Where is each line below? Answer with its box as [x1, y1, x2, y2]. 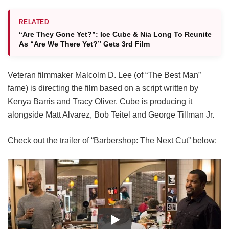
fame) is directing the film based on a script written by [8, 84, 198, 93]
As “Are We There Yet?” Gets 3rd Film [19, 40, 150, 49]
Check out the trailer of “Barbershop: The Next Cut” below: [8, 136, 217, 145]
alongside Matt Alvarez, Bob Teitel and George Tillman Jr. [8, 110, 214, 120]
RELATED [19, 18, 50, 26]
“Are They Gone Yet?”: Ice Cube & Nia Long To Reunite [19, 30, 212, 39]
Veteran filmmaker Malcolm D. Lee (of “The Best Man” [8, 71, 201, 80]
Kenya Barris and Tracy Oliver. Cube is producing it [8, 97, 192, 106]
